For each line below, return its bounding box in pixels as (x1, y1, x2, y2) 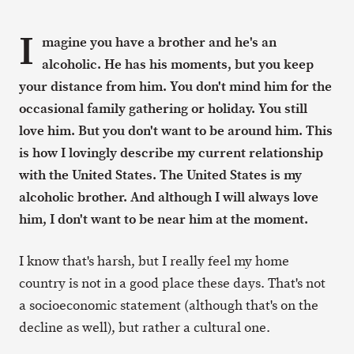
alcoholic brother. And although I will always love (19, 187, 318, 206)
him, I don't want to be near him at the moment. (19, 209, 308, 228)
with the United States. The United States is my (19, 165, 302, 184)
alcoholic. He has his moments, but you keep (42, 55, 314, 73)
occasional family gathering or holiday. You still (19, 99, 307, 118)
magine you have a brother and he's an (42, 32, 277, 51)
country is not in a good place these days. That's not (19, 273, 326, 292)
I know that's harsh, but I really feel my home (19, 251, 289, 270)
